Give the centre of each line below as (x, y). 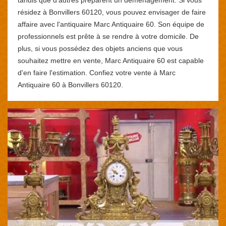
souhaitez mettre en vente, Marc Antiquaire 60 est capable (111, 60)
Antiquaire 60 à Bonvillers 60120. (70, 84)
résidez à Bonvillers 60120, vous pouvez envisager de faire (112, 12)
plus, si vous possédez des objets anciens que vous (100, 48)
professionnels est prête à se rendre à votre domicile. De (108, 36)
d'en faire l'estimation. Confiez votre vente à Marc (97, 72)
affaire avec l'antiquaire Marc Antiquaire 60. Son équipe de (111, 24)
